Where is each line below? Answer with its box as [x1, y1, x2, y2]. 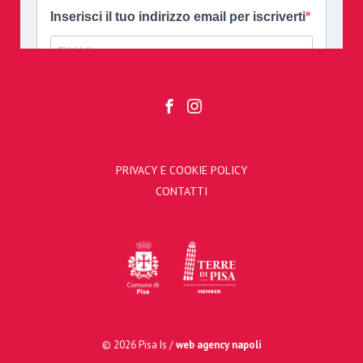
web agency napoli [175, 337, 262, 352]
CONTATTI [156, 183, 207, 199]
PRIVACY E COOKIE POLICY [116, 162, 247, 177]
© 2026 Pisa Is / [101, 337, 176, 352]
